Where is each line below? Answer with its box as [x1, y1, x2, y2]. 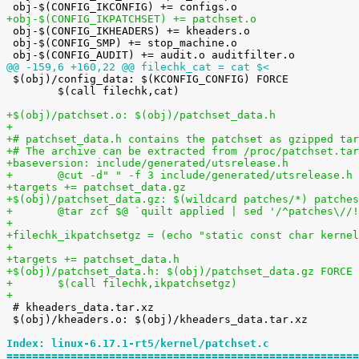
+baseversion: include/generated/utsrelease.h [6, 157, 288, 169]
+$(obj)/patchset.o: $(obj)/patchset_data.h [6, 109, 276, 121]
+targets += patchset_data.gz [6, 181, 186, 193]
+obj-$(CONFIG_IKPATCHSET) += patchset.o [6, 13, 256, 25]
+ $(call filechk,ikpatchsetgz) [58, 277, 237, 289]
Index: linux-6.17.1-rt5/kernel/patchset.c [6, 337, 269, 349]
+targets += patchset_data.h [6, 253, 179, 265]
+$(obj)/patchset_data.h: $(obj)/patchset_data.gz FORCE [6, 265, 353, 277]
